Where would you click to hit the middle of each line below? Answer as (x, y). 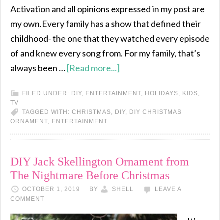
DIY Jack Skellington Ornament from (100, 162)
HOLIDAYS (162, 93)
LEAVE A (168, 189)
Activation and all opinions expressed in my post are (108, 9)
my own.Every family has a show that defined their (106, 24)
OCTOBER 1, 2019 (51, 189)
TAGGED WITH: (47, 112)
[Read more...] (93, 68)
